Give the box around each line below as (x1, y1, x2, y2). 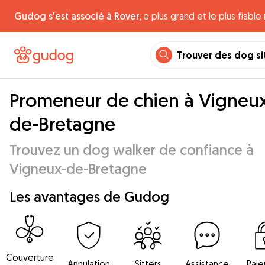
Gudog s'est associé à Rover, (14, 10, 141, 22)
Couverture (5, 251, 54, 263)
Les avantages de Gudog (9, 188, 169, 205)
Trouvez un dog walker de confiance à (9, 141, 254, 159)
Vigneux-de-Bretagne (9, 160, 147, 177)
